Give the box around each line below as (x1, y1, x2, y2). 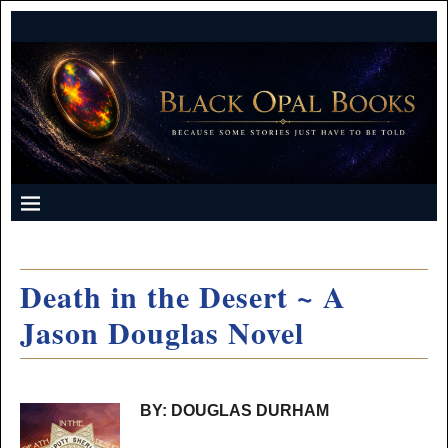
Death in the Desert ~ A (19, 273, 346, 318)
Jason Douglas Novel (19, 309, 304, 354)
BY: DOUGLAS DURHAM (139, 401, 329, 419)
